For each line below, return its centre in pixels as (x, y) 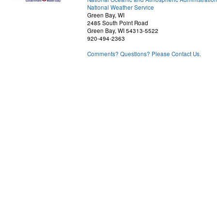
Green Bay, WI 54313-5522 (123, 31)
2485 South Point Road (118, 23)
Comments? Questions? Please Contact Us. (144, 54)
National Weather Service (121, 7)
